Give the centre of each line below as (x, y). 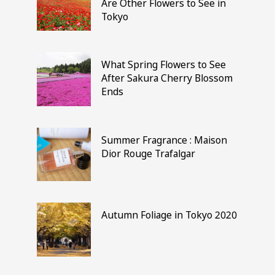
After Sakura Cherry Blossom (167, 78)
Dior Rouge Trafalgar (149, 153)
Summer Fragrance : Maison (165, 140)
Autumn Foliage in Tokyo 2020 (169, 215)
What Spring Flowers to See (164, 65)
